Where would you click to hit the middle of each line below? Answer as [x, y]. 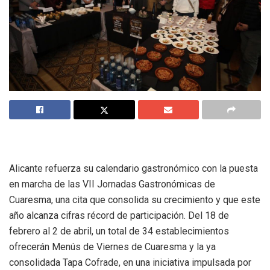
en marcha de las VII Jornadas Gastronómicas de [112, 184]
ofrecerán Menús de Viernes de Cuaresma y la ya [112, 246]
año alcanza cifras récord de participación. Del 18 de [119, 215]
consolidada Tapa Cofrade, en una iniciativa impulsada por [130, 262]
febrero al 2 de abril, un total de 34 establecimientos [119, 231]
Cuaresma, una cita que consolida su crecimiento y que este [135, 199]
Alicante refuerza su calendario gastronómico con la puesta [133, 168]
